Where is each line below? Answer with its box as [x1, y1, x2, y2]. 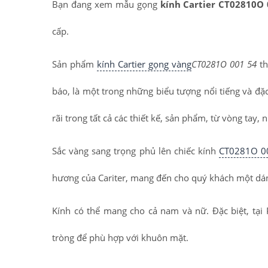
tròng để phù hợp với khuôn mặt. [52, 232, 188, 244]
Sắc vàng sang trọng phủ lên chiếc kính [52, 145, 220, 157]
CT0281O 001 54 [191, 58, 257, 71]
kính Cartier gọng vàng [97, 58, 191, 71]
